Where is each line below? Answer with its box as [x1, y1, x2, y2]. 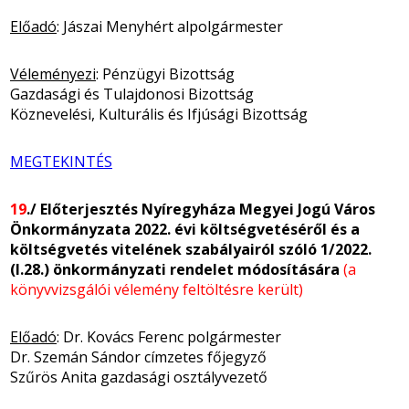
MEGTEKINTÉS [10, 151, 112, 172]
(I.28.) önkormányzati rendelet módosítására [10, 258, 343, 279]
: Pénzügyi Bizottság [96, 63, 235, 84]
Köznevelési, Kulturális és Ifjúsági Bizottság [10, 103, 308, 124]
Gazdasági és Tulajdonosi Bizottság [10, 83, 254, 104]
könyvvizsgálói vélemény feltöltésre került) [10, 278, 303, 299]
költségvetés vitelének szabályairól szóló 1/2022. [10, 238, 372, 259]
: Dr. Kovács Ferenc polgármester [57, 326, 281, 347]
